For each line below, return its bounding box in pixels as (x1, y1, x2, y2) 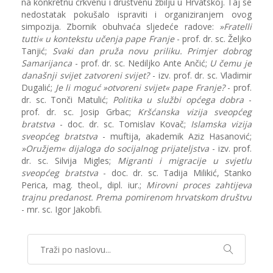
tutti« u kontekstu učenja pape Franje (21, 33, 174, 45)
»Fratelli (219, 21, 252, 33)
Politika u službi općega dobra (112, 94, 244, 106)
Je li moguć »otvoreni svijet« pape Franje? (55, 82, 225, 94)
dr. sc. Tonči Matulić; (21, 94, 113, 106)
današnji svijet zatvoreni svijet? (21, 69, 150, 82)
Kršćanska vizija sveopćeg (138, 106, 252, 118)
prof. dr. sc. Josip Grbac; (21, 106, 138, 118)
